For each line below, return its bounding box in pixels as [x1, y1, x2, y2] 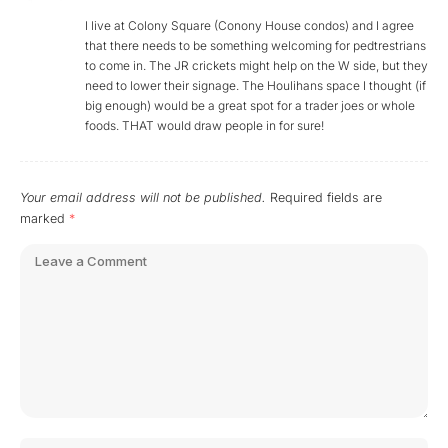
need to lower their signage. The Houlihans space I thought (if [85, 78, 426, 94]
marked [20, 211, 69, 227]
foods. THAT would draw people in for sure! [85, 118, 324, 134]
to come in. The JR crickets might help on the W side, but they [85, 58, 428, 74]
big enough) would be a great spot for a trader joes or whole [85, 98, 415, 114]
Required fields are [270, 190, 382, 206]
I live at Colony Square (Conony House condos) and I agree [85, 18, 414, 34]
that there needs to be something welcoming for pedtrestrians [85, 38, 426, 54]
